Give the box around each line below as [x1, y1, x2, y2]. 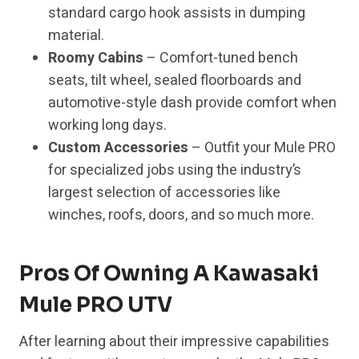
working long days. [48, 115, 167, 137]
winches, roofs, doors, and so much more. [48, 204, 314, 227]
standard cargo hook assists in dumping [48, 2, 305, 25]
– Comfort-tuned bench [143, 47, 298, 70]
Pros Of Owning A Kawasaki [19, 260, 319, 288]
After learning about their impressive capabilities [19, 331, 329, 353]
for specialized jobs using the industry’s [48, 159, 301, 182]
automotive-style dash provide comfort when [48, 92, 337, 115]
